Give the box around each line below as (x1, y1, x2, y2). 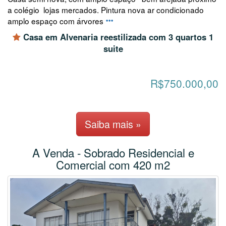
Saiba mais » (85, 116, 141, 131)
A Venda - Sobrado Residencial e (32, 144, 194, 160)
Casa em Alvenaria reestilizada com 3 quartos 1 (21, 31, 213, 43)
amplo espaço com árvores (8, 15, 105, 26)
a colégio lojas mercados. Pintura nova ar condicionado (8, 4, 204, 15)
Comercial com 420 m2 (56, 156, 170, 173)
